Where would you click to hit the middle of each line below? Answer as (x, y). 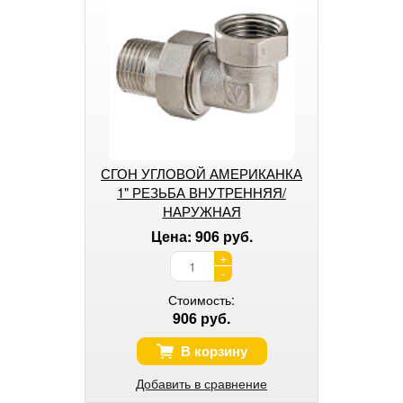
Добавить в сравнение (201, 383)
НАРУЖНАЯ (201, 210)
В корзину (214, 350)
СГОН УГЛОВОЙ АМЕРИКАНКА (201, 173)
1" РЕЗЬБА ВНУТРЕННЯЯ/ (201, 192)
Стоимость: (201, 299)
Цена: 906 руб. (201, 236)
